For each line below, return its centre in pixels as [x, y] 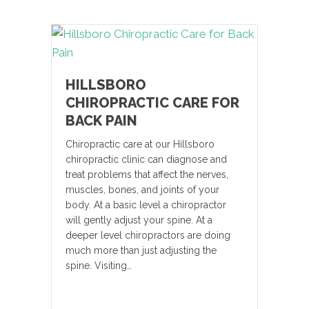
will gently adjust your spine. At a [139, 220]
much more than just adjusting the [141, 251]
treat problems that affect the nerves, [147, 175]
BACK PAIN [101, 121]
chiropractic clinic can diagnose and [146, 160]
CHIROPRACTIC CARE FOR [152, 103]
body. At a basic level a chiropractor [146, 205]
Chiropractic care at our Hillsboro [140, 144]
